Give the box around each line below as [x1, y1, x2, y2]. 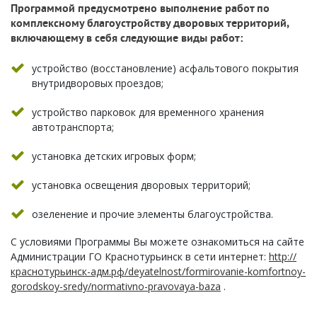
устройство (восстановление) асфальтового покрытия [32, 62, 299, 75]
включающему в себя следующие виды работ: [11, 32, 243, 46]
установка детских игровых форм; [32, 149, 196, 163]
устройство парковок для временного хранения [32, 105, 264, 119]
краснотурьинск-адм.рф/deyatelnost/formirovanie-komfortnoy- [11, 265, 306, 278]
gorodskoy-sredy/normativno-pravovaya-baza [11, 279, 221, 293]
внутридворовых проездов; [32, 76, 163, 90]
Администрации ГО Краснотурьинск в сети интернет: [11, 250, 269, 263]
